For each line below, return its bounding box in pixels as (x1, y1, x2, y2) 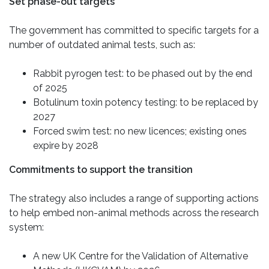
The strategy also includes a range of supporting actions (9, 193, 259, 205)
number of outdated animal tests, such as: (9, 39, 195, 51)
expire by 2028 (33, 140, 98, 152)
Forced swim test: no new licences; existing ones (33, 125, 247, 138)
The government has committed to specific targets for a (9, 25, 259, 37)
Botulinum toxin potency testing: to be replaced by (33, 97, 258, 109)
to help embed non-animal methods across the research (9, 207, 259, 219)
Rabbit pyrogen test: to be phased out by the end (33, 68, 252, 80)
